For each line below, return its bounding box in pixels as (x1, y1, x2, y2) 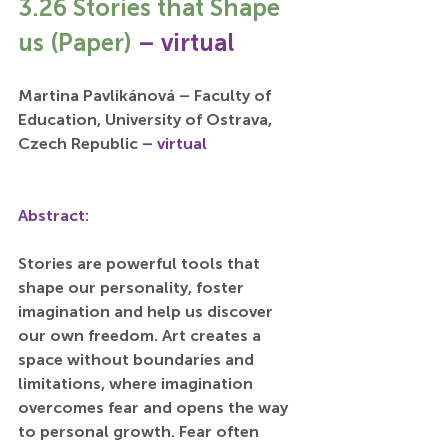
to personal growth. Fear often (18, 421, 263, 441)
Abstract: (18, 205, 89, 225)
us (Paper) (18, 27, 138, 57)
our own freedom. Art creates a (18, 325, 265, 345)
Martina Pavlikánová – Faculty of (18, 85, 275, 105)
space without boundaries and (18, 349, 258, 369)
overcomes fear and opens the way (18, 397, 292, 417)
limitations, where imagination (18, 373, 257, 393)
